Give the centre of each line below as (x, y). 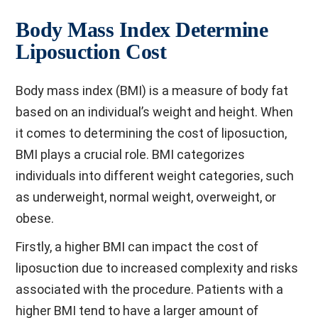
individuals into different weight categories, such (155, 176)
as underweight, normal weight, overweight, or (146, 197)
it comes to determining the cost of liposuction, (152, 133)
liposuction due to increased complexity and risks (157, 268)
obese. (35, 218)
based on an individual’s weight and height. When (155, 112)
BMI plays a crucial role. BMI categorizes (131, 154)
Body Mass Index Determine (142, 29)
